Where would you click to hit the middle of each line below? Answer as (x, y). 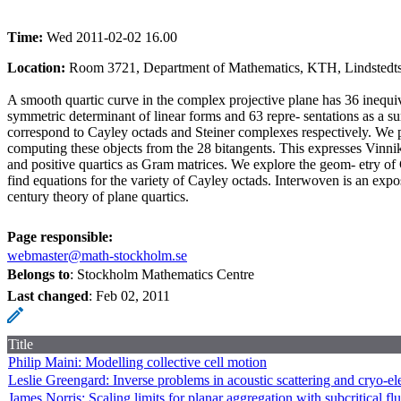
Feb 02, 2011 (133, 295)
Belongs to (38, 274)
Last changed (48, 295)
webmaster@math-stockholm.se (97, 255)
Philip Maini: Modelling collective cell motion (137, 362)
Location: (38, 67)
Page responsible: (60, 236)
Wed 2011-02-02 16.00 (112, 37)
